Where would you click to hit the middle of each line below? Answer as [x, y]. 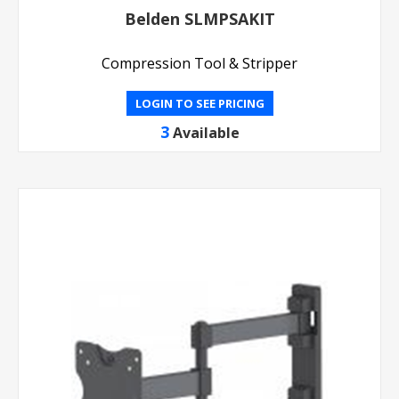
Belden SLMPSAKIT [199, 19]
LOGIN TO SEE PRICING [199, 104]
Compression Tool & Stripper [199, 64]
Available [206, 133]
